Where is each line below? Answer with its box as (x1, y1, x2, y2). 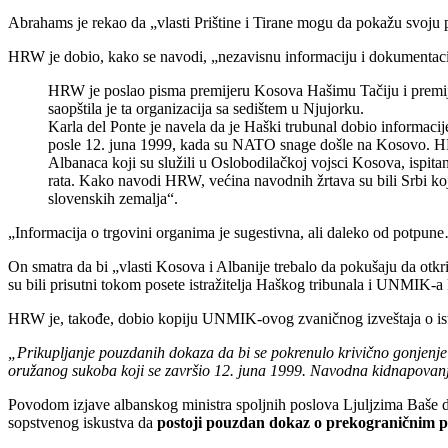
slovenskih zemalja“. (48, 189, 178, 207)
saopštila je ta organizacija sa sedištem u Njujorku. (48, 99, 364, 117)
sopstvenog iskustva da (8, 413, 157, 431)
